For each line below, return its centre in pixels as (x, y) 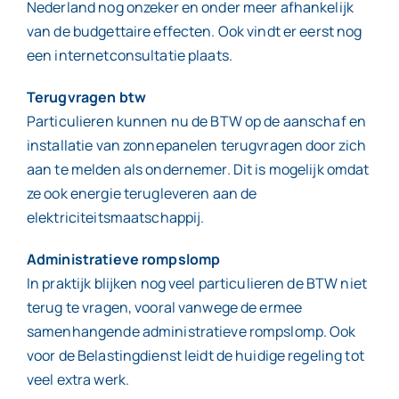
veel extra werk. (78, 379)
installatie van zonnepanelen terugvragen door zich (196, 145)
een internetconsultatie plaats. (129, 55)
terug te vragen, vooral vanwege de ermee (164, 307)
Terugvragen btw (86, 97)
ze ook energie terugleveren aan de (142, 193)
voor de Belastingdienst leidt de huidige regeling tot (195, 355)
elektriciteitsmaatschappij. (115, 217)
